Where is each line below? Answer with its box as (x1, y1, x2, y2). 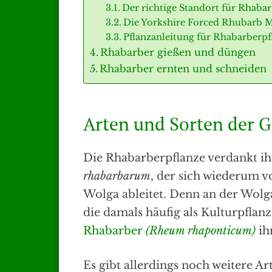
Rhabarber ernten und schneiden (100, 63, 267, 75)
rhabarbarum (83, 169, 151, 183)
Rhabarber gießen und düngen (100, 46, 256, 59)
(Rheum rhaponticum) (146, 224, 256, 238)
